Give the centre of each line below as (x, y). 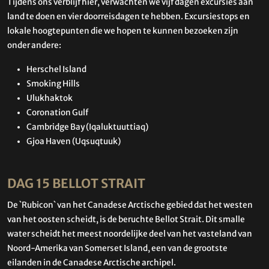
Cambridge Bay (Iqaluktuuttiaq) (87, 127)
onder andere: (34, 45)
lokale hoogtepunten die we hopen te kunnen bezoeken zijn (123, 31)
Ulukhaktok (50, 98)
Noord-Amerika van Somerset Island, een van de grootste (117, 249)
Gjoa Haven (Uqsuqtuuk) (74, 141)
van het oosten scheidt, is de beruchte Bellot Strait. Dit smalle (126, 220)
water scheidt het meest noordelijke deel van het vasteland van (130, 234)
